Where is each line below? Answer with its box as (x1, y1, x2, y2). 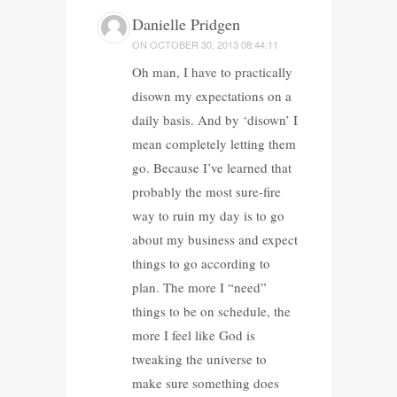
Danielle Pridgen (131, 12, 240, 35)
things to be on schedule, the (131, 301, 291, 320)
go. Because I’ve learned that (131, 158, 292, 176)
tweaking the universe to (131, 349, 267, 368)
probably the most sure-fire (131, 182, 281, 200)
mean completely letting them (131, 134, 296, 152)
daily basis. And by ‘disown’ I (131, 110, 298, 128)
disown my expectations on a (131, 86, 292, 105)
